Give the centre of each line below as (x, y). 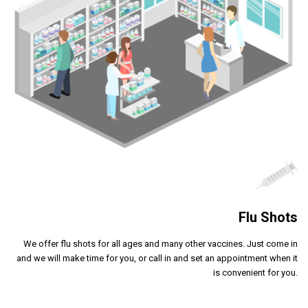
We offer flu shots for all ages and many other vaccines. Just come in (161, 244)
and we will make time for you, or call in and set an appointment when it (157, 258)
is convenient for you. (255, 273)
